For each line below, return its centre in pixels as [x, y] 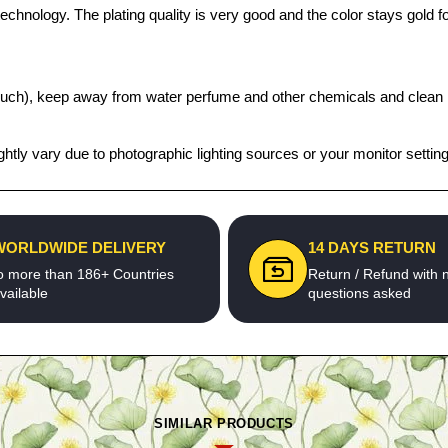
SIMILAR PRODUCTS [224, 423]
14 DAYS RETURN [372, 247]
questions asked [359, 293]
